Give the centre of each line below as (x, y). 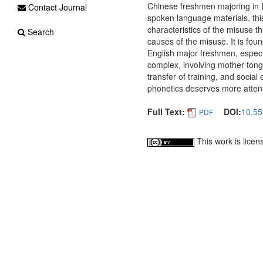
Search (40, 32)
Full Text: (166, 112)
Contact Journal (56, 7)
